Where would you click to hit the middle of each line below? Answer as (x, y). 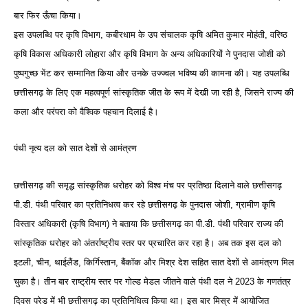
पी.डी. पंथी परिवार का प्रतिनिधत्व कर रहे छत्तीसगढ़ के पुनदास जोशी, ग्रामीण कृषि (144, 204)
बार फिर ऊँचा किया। (48, 15)
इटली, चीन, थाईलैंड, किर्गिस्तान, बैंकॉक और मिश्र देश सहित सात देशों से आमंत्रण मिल (154, 262)
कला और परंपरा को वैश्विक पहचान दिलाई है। (86, 111)
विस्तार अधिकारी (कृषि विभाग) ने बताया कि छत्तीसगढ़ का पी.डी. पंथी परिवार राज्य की (148, 223)
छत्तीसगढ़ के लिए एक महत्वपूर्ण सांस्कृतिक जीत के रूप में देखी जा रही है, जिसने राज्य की (154, 92)
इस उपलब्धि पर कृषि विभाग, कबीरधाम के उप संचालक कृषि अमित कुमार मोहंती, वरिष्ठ (151, 34)
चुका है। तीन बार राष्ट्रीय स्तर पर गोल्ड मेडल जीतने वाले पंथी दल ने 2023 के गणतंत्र (152, 281)
